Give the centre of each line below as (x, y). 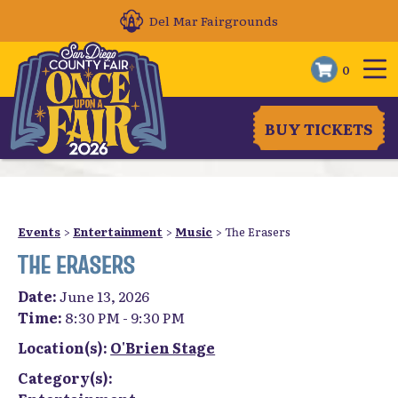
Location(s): (64, 347)
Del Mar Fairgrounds (214, 20)
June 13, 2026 (105, 296)
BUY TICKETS (319, 128)
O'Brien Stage (163, 347)
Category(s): (66, 378)
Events (40, 231)
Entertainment (118, 231)
